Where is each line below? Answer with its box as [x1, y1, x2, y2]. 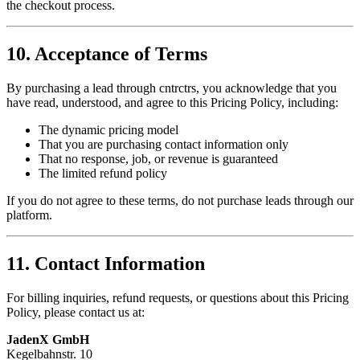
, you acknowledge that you [196, 81, 337, 96]
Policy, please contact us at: [6, 305, 145, 319]
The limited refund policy [39, 166, 167, 181]
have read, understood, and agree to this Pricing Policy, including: [6, 96, 338, 110]
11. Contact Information [6, 252, 205, 274]
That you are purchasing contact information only [39, 137, 288, 152]
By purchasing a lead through [6, 81, 159, 96]
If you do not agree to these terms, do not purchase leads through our [6, 194, 354, 208]
